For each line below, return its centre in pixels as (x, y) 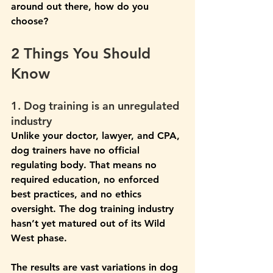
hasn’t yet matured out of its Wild (90, 224)
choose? (30, 21)
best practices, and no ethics (78, 194)
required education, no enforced (87, 180)
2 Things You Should (83, 54)
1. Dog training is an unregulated (97, 106)
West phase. (39, 238)
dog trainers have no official (77, 151)
